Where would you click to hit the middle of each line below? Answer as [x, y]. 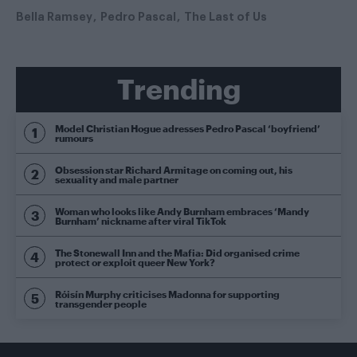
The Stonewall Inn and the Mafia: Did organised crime [177, 252]
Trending [178, 89]
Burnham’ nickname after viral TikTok [141, 220]
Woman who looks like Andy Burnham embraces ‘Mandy [182, 211]
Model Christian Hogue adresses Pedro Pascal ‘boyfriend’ [188, 128]
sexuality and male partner [117, 179]
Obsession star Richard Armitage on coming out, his [174, 169]
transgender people [101, 303]
